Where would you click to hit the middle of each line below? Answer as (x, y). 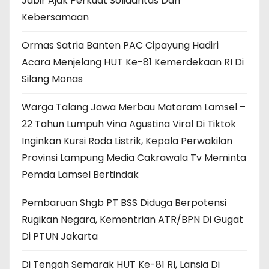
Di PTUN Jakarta (60, 236)
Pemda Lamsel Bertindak (80, 174)
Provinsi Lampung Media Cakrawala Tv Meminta (134, 157)
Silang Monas (52, 79)
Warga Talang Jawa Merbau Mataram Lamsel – (134, 107)
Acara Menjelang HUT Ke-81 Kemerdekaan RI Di (133, 62)
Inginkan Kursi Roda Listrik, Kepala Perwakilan (127, 141)
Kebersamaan (55, 17)
